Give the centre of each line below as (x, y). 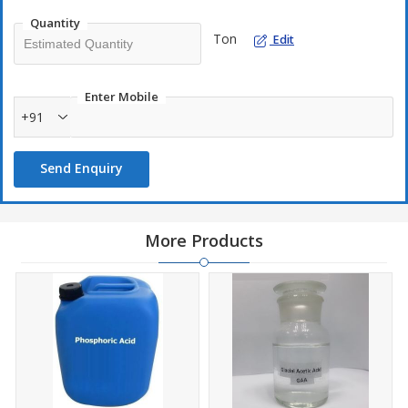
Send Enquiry (82, 168)
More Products (204, 240)
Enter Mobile (122, 97)
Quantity (55, 23)
